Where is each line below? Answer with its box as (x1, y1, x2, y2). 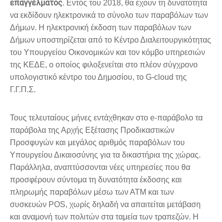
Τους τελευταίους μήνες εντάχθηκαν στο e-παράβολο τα (10, 113, 203, 122)
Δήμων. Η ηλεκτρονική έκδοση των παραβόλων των (10, 23, 191, 32)
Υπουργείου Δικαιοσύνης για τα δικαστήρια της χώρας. (10, 151, 201, 160)
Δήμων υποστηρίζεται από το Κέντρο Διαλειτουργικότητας (10, 36, 211, 45)
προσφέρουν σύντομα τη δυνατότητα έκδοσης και (10, 175, 182, 184)
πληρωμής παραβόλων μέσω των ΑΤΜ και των (10, 188, 174, 197)
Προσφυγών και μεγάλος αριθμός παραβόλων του (10, 138, 185, 147)
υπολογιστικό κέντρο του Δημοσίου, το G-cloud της (10, 73, 187, 82)
